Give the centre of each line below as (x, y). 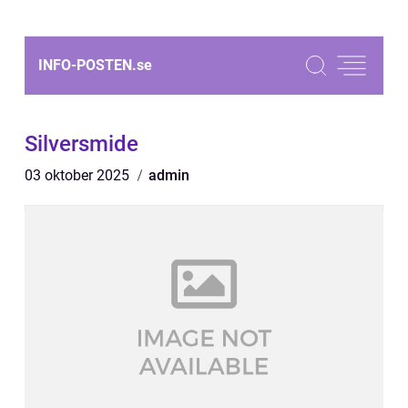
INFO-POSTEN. (87, 65)
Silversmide (82, 144)
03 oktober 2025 (79, 175)
